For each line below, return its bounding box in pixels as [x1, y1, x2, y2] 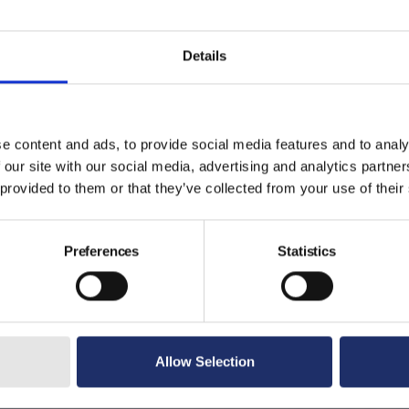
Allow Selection [154, 353, 255, 370]
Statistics [278, 243, 336, 259]
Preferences [63, 243, 140, 259]
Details [182, 47, 227, 64]
